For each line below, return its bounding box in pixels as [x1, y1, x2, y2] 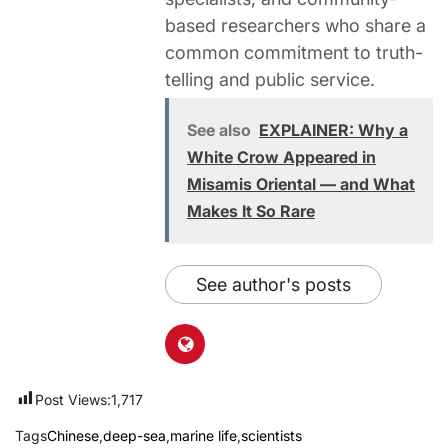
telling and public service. [165, 69, 375, 91]
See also [187, 120, 251, 141]
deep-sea [103, 427, 166, 445]
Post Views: [35, 391, 111, 409]
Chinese [47, 427, 99, 445]
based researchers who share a [165, 15, 426, 37]
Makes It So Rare [187, 201, 315, 222]
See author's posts [196, 274, 351, 296]
